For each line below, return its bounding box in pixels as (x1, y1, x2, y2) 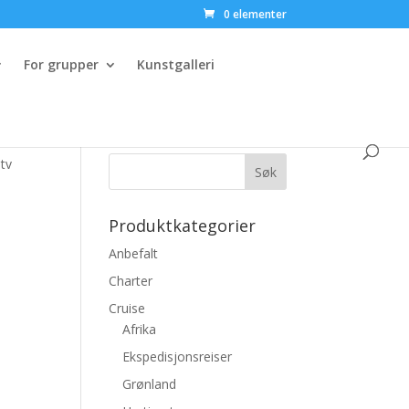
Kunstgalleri (137, 56, 215, 73)
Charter (109, 272, 153, 289)
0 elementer (223, 6, 287, 22)
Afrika (122, 320, 157, 338)
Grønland (122, 375, 177, 393)
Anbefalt (109, 245, 159, 262)
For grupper (24, 56, 99, 73)
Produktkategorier (109, 215, 257, 236)
